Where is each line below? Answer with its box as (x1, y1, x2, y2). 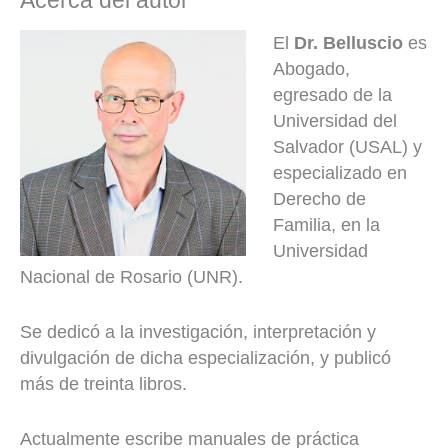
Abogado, (273, 59, 350, 80)
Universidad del (273, 111, 397, 132)
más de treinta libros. (20, 373, 187, 394)
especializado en (273, 163, 407, 184)
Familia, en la (273, 215, 380, 236)
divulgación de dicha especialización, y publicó (20, 347, 391, 368)
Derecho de (273, 189, 366, 210)
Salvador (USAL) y (273, 137, 422, 158)
